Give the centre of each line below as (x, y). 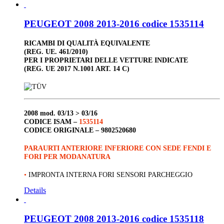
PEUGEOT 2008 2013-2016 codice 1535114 (114, 23)
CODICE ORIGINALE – (62, 130)
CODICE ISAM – (51, 121)
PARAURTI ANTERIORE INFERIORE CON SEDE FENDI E (117, 148)
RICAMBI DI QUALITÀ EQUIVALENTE (87, 43)
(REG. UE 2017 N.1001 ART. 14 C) (77, 69)
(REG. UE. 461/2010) (56, 52)
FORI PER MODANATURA (67, 156)
